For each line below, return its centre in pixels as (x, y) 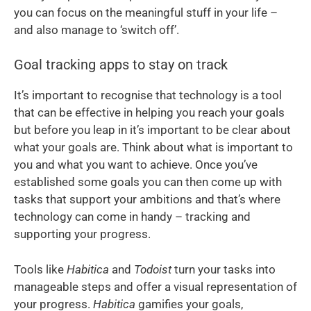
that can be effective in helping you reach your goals (149, 113)
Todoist (154, 269)
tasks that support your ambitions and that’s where (147, 200)
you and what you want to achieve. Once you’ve (136, 165)
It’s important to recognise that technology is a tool (148, 95)
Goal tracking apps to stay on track (121, 65)
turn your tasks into (225, 269)
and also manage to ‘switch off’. (96, 30)
